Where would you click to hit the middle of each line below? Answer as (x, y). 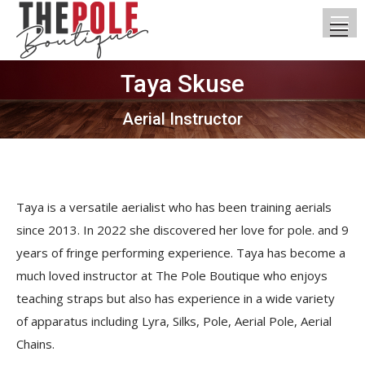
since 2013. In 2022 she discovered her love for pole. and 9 (182, 230)
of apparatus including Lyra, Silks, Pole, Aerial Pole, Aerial (174, 321)
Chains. (35, 344)
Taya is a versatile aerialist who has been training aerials (174, 207)
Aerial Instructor (182, 119)
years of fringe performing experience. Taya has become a (181, 253)
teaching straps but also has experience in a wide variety (176, 298)
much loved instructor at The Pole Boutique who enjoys (172, 275)
